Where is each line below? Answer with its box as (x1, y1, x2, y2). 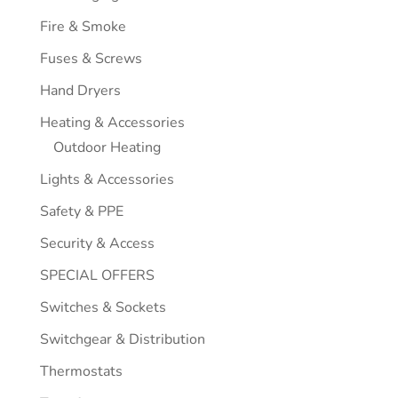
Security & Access (39, 234, 155, 254)
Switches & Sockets (39, 298, 166, 318)
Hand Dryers (39, 81, 121, 101)
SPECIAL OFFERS (39, 266, 155, 286)
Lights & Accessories (39, 170, 174, 190)
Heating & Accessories (39, 113, 185, 133)
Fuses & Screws (39, 49, 142, 69)
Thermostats (39, 362, 123, 382)
